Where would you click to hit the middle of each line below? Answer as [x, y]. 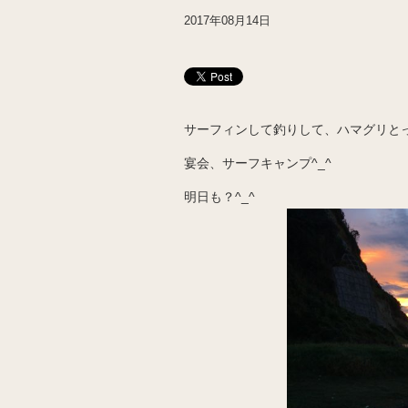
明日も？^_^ [219, 196]
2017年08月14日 [227, 20]
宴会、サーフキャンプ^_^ [258, 163]
